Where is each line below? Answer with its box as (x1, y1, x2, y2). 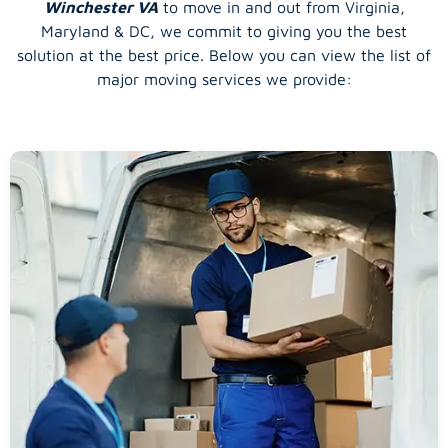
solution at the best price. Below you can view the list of (17, 45, 431, 64)
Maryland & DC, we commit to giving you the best (41, 21, 407, 40)
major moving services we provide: (96, 69, 352, 88)
